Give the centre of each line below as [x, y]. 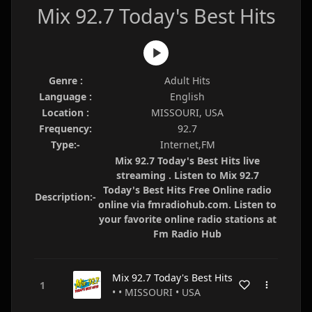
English [187, 96]
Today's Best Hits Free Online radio [187, 190]
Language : [65, 96]
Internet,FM [187, 145]
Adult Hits [187, 80]
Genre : [65, 80]
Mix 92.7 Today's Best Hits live [187, 161]
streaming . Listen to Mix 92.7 [187, 175]
